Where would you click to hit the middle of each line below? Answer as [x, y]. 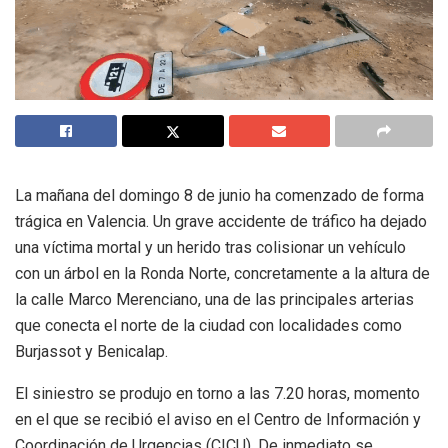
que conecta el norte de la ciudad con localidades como [208, 326]
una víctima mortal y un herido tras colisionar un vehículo [210, 248]
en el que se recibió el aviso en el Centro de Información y [218, 420]
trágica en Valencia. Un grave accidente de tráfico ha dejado [221, 222]
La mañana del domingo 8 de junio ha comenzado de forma [219, 196]
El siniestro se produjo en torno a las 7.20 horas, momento [217, 394]
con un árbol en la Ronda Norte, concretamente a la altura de [222, 274]
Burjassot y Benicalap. [91, 352]
